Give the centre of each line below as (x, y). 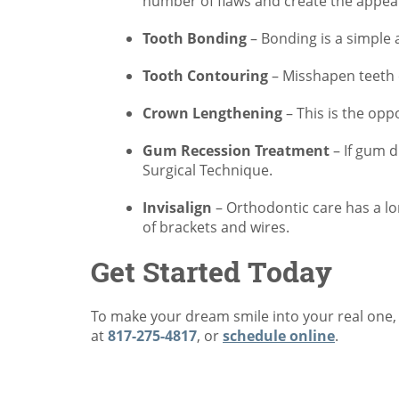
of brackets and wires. (216, 227)
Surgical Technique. (208, 170)
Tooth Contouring (205, 76)
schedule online (279, 336)
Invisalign (177, 208)
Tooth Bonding (195, 38)
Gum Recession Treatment (236, 151)
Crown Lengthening (212, 113)
